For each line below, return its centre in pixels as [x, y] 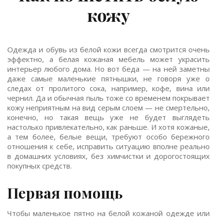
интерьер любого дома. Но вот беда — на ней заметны [108, 69]
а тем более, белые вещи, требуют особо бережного [108, 137]
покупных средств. [39, 166]
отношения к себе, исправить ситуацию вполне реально [108, 146]
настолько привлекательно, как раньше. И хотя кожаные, [108, 127]
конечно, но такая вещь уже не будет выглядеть [108, 117]
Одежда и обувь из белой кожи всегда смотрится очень [108, 49]
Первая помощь [65, 193]
